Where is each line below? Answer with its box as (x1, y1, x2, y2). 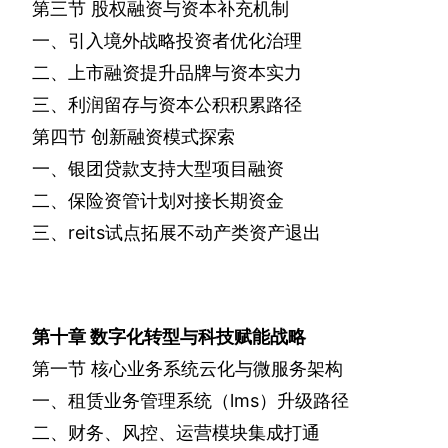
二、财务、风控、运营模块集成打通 (32, 422, 320, 444)
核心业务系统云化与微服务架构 (91, 358, 343, 380)
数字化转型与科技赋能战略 (90, 326, 306, 348)
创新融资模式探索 (91, 126, 235, 148)
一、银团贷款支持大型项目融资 (32, 158, 284, 180)
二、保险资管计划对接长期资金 (32, 190, 284, 212)
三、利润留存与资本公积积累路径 (32, 94, 302, 116)
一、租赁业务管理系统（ (32, 390, 230, 412)
